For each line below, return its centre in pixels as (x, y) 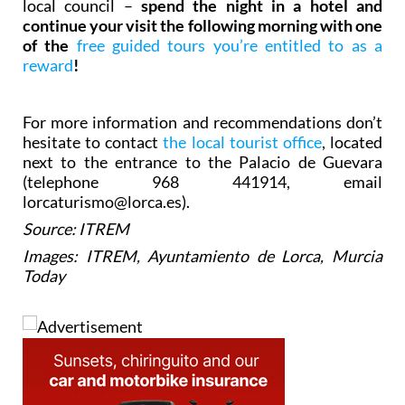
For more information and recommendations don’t (202, 122)
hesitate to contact (93, 142)
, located (352, 142)
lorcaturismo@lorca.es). (106, 202)
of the (50, 46)
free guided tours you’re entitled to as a (230, 46)
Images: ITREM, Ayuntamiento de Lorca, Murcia (202, 256)
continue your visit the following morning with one (202, 26)
